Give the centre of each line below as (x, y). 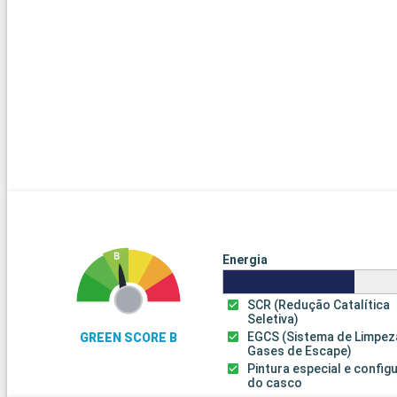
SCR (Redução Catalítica (319, 305)
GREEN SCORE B (129, 338)
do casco (275, 383)
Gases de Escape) (300, 351)
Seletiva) (273, 319)
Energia (245, 260)
